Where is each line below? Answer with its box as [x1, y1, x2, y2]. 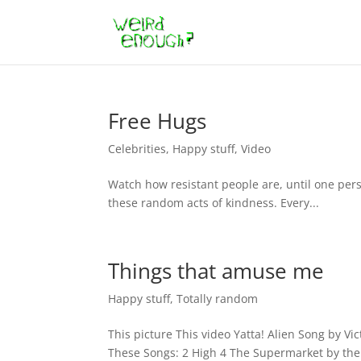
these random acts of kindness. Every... [108, 195, 320, 210]
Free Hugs [108, 106, 207, 135]
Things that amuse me [108, 256, 325, 285]
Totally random [176, 291, 259, 306]
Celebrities [108, 141, 167, 156]
